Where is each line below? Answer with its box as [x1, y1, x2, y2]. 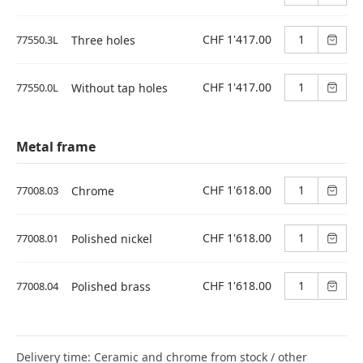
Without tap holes [71, 79, 168, 96]
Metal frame [16, 138, 96, 156]
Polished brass [71, 278, 151, 294]
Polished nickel [71, 230, 152, 246]
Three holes [71, 32, 135, 48]
